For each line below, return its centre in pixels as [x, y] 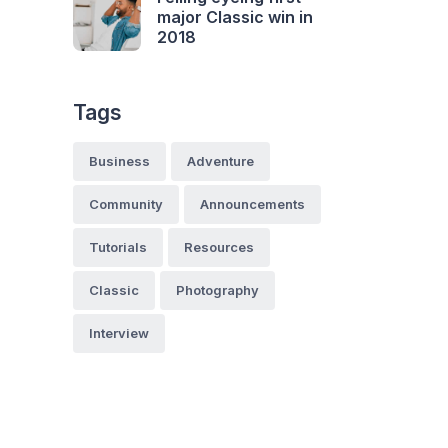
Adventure [220, 161]
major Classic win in [235, 17]
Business [119, 161]
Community [126, 204]
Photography [217, 290]
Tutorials [118, 247]
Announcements [252, 204]
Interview [119, 333]
